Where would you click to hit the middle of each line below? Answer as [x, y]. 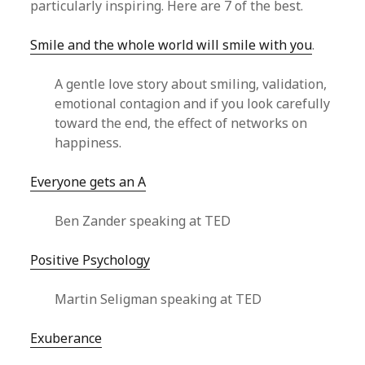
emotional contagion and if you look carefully [193, 103]
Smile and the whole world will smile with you [172, 45]
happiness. [88, 143]
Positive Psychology [90, 260]
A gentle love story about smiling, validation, [191, 84]
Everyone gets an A [88, 182]
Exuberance [66, 338]
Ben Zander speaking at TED [143, 221]
